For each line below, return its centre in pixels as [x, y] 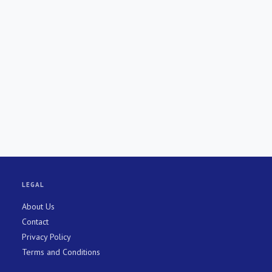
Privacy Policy [46, 237]
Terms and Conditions [61, 252]
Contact [35, 222]
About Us [38, 206]
